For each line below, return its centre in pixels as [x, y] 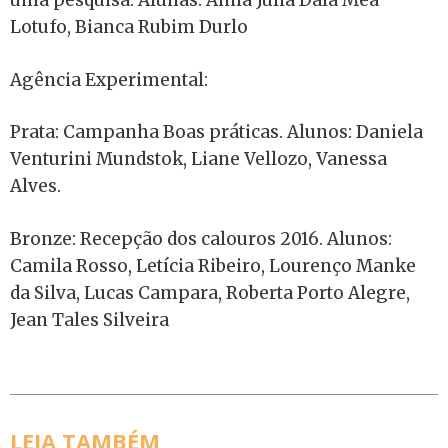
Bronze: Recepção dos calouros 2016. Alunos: [201, 238]
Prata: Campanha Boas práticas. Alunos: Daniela [216, 132]
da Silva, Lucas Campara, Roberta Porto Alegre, [210, 292]
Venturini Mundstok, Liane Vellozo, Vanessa [198, 159]
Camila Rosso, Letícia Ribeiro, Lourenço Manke [213, 265]
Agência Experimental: [109, 79]
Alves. [35, 186]
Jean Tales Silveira [89, 319]
